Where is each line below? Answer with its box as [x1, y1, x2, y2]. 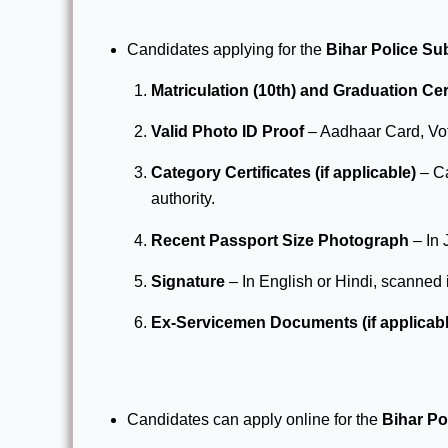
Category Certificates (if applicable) [151, 164, 416, 182]
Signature [151, 272, 225, 290]
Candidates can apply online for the [127, 410, 382, 428]
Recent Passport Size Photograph [151, 231, 409, 249]
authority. [151, 190, 215, 208]
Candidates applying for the [127, 41, 326, 59]
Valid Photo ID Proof [151, 123, 304, 141]
